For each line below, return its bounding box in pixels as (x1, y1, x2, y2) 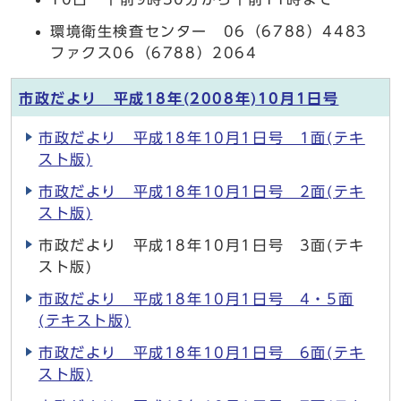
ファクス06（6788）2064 (50, 46, 258, 60)
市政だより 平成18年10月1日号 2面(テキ (38, 184, 365, 199)
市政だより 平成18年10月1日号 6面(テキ (38, 346, 365, 360)
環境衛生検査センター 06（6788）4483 (50, 24, 384, 38)
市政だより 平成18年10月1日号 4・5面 (38, 292, 354, 306)
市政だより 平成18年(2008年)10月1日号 (19, 91, 339, 106)
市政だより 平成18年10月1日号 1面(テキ (38, 131, 365, 145)
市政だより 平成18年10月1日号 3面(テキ (38, 238, 365, 252)
